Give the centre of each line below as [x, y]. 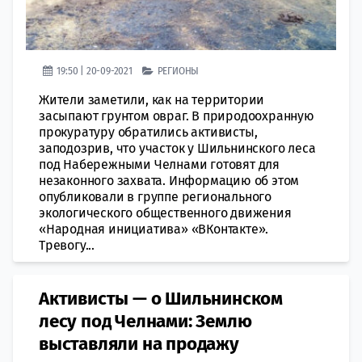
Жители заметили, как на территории [152, 99]
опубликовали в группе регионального [156, 196]
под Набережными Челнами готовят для [159, 164]
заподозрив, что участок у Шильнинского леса [177, 148]
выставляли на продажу [139, 343]
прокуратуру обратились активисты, [148, 132]
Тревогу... [67, 245]
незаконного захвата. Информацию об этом [169, 180]
